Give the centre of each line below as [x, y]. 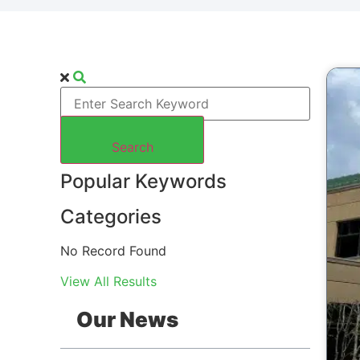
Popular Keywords [144, 181]
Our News [128, 320]
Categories [111, 216]
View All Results [109, 282]
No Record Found [114, 250]
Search [132, 147]
